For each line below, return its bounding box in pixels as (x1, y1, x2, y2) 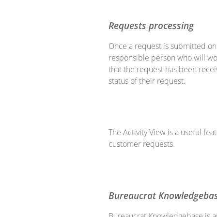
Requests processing (108, 18, 194, 32)
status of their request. (108, 75, 186, 86)
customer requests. (108, 138, 175, 149)
